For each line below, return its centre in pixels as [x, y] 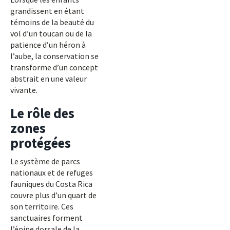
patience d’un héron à [48, 45]
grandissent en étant [47, 11]
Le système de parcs [45, 161]
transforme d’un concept [54, 67]
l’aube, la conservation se [54, 56]
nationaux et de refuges [52, 172]
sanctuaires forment [46, 218]
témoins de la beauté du [52, 22]
